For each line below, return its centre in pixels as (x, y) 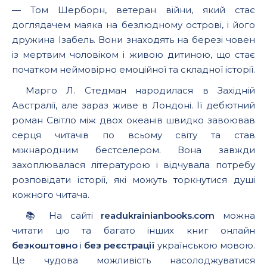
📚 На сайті (63, 215)
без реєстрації (119, 245)
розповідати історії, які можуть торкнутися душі (133, 180)
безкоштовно (45, 245)
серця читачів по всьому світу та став (133, 135)
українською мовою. (205, 245)
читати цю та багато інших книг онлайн (133, 230)
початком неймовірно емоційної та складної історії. (133, 69)
